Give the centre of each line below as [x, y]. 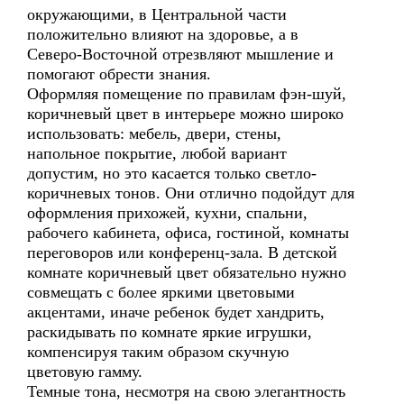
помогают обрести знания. [119, 74]
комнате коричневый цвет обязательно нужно [187, 272]
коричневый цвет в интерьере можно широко [185, 114]
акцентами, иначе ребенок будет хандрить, [176, 312]
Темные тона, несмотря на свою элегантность [186, 391]
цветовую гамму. [85, 372]
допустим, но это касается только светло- [172, 173]
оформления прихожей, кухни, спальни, [167, 213]
